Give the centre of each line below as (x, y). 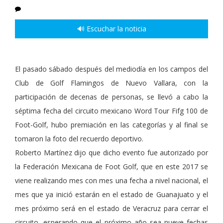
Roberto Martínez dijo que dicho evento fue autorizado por (111, 153)
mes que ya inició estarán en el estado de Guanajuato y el (111, 195)
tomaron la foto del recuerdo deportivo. (79, 139)
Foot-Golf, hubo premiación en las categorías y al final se (111, 125)
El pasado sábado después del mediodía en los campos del (111, 69)
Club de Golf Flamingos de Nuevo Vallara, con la (111, 83)
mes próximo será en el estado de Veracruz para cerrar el (111, 209)
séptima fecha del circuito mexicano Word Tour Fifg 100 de (111, 111)
